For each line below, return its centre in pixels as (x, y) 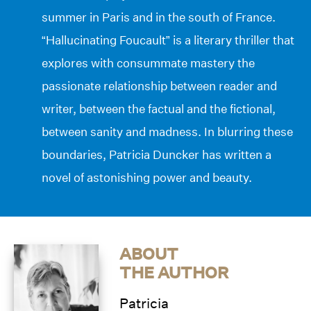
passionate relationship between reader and (159, 85)
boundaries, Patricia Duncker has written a (157, 154)
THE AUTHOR (174, 272)
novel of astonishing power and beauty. (147, 177)
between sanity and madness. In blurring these (167, 131)
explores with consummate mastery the (148, 62)
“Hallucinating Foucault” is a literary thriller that (168, 40)
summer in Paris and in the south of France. (159, 17)
